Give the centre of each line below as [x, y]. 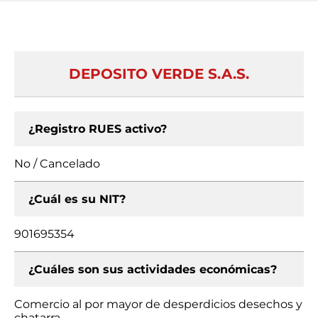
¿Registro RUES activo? [98, 129]
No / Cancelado [57, 164]
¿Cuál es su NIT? [77, 199]
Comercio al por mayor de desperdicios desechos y [158, 304]
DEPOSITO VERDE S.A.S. [159, 74]
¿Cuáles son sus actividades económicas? [153, 269]
